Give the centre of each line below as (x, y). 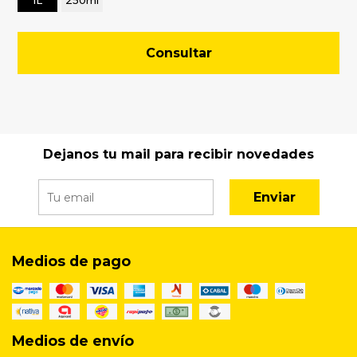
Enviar (274, 198)
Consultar (178, 53)
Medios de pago (71, 261)
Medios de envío (73, 340)
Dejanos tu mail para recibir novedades (178, 155)
